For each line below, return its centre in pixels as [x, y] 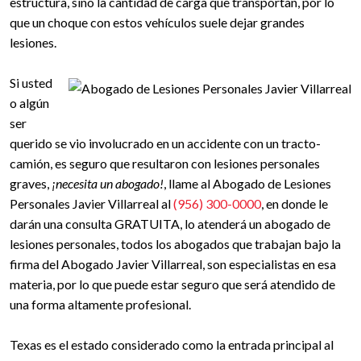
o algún [29, 103]
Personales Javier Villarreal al [91, 203]
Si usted [31, 83]
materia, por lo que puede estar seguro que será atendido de [172, 284]
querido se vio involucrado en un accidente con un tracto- [165, 143]
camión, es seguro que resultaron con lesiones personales [165, 163]
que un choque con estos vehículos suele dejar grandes [157, 22]
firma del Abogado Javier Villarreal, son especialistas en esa [173, 264]
